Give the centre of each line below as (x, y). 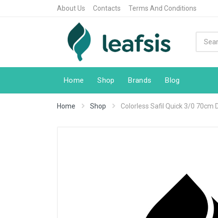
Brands (140, 80)
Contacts (107, 8)
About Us (71, 8)
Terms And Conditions (163, 8)
